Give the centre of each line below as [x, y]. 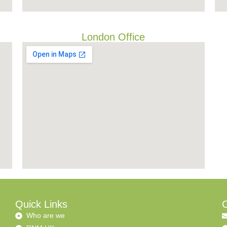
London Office [113, 37]
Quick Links [41, 204]
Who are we [46, 215]
